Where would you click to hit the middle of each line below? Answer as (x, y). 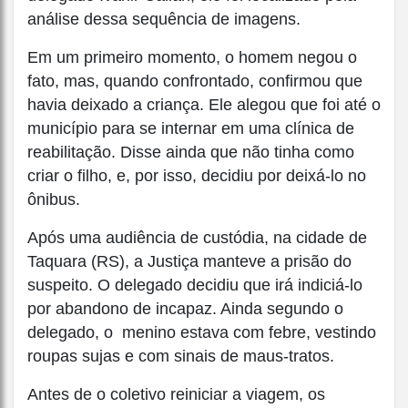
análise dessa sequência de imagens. (164, 20)
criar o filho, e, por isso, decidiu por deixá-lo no (197, 176)
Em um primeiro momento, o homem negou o (192, 58)
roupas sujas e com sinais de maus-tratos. (181, 357)
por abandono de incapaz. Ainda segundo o (185, 309)
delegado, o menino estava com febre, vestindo (202, 333)
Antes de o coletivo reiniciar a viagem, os (176, 395)
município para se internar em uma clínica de (191, 129)
